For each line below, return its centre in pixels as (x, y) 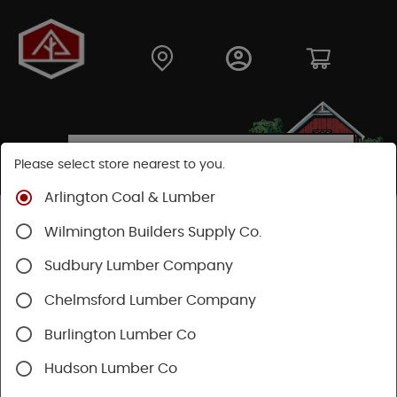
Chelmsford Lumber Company (150, 300)
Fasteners (107, 222)
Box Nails (329, 222)
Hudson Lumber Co (111, 369)
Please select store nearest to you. (120, 165)
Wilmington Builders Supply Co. (153, 232)
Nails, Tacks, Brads (219, 222)
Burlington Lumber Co (120, 335)
